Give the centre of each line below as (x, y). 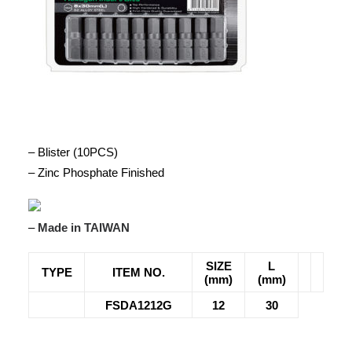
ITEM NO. (138, 272)
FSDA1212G (138, 305)
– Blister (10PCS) (73, 152)
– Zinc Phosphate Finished (96, 172)
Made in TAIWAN (84, 227)
